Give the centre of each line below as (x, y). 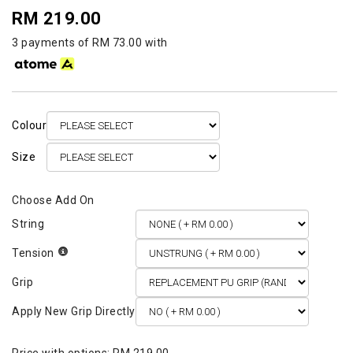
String (28, 224)
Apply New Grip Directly (74, 312)
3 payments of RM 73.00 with (90, 43)
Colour (29, 126)
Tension (33, 253)
